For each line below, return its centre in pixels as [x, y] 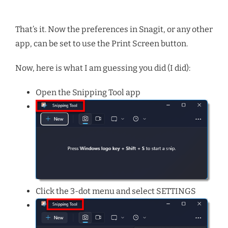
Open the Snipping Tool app [88, 92]
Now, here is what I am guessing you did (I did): [103, 68]
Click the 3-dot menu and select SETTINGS [116, 191]
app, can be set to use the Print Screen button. [102, 43]
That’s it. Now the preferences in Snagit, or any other [114, 29]
